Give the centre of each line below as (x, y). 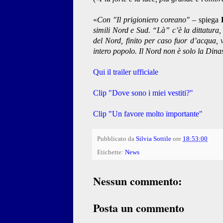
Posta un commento (139, 208)
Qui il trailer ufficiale (126, 72)
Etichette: (111, 153)
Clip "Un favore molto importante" (148, 114)
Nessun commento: (137, 181)
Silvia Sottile (154, 139)
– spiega (205, 20)
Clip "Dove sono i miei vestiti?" (143, 93)
